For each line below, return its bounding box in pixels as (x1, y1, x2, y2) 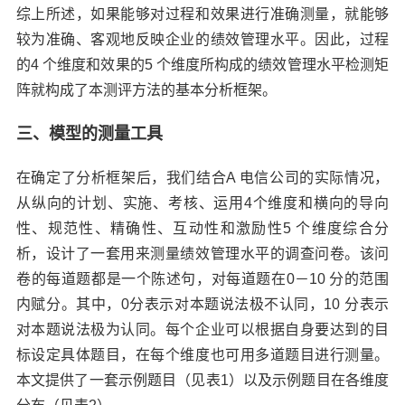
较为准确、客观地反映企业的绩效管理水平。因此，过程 (15, 32, 390, 47)
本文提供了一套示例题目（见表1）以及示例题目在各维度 (15, 372, 390, 388)
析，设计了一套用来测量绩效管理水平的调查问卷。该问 (15, 246, 390, 261)
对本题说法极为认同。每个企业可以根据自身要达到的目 (15, 322, 390, 337)
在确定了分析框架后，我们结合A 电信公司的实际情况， (15, 170, 390, 185)
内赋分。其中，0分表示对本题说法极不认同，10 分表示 (15, 297, 390, 312)
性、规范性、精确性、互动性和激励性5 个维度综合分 (15, 221, 390, 236)
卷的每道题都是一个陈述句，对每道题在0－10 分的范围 (15, 271, 390, 287)
